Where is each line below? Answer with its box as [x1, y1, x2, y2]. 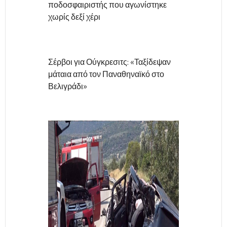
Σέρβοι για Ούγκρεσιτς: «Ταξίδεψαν [48, 57, 171, 67]
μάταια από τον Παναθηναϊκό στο [48, 69, 164, 79]
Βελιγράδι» [48, 82, 87, 91]
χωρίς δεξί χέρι [48, 12, 100, 22]
